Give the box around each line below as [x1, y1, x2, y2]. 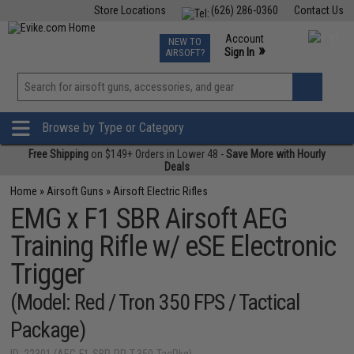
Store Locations [93, 4, 166, 17]
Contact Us [293, 4, 344, 17]
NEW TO [168, 36, 201, 47]
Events [199, 32, 230, 44]
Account [224, 32, 264, 45]
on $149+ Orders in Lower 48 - [88, 148, 226, 160]
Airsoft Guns [47, 185, 104, 198]
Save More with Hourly [226, 148, 326, 160]
